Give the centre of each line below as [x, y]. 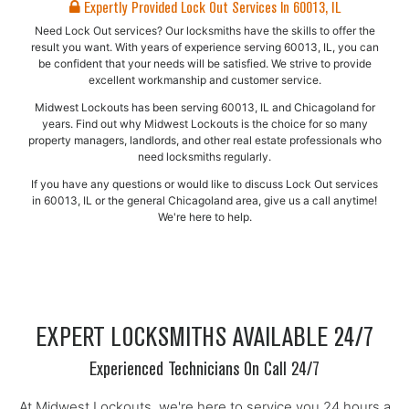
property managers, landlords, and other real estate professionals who [204, 140]
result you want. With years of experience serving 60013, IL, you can [204, 47]
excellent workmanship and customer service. [204, 80]
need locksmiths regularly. [204, 157]
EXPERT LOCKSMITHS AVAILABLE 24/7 [204, 339]
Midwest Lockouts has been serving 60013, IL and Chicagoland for [204, 107]
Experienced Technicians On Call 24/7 [204, 370]
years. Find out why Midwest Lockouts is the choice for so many [204, 124]
